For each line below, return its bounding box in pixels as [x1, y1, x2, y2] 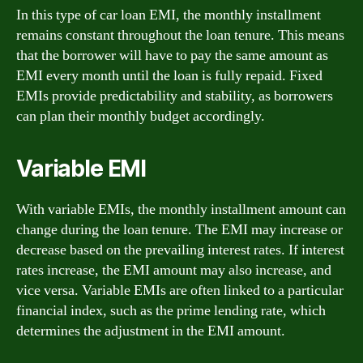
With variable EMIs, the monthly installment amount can [16, 199, 346, 219]
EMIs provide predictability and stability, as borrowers [16, 86, 333, 105]
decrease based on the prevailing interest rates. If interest [16, 240, 344, 259]
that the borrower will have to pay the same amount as [16, 45, 328, 65]
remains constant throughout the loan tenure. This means [16, 25, 344, 45]
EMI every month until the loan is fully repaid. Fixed [16, 66, 322, 85]
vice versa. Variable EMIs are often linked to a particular [16, 280, 344, 300]
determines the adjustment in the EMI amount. [16, 321, 285, 340]
